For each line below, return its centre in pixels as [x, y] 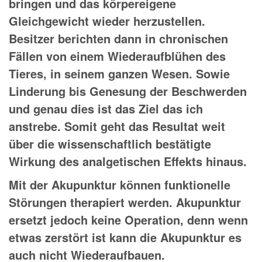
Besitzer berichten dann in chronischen [118, 39]
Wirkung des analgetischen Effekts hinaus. [128, 161]
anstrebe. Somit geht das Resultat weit [117, 126]
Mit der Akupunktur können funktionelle [120, 185]
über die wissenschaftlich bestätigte [110, 144]
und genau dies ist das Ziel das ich [106, 109]
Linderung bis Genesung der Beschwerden [128, 91]
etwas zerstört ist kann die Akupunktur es [125, 237]
